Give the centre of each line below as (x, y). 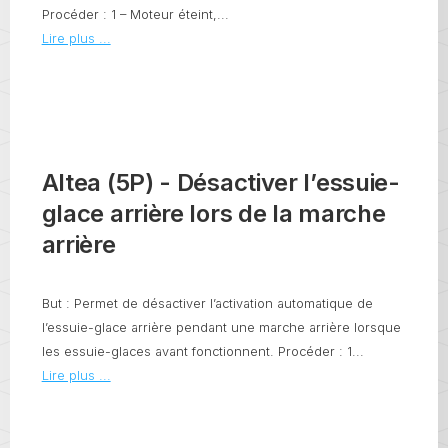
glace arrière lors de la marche (213, 214)
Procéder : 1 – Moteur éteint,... (135, 14)
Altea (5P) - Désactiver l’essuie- (220, 183)
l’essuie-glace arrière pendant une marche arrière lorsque (221, 328)
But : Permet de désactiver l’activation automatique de (207, 304)
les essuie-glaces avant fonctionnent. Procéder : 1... (202, 352)
